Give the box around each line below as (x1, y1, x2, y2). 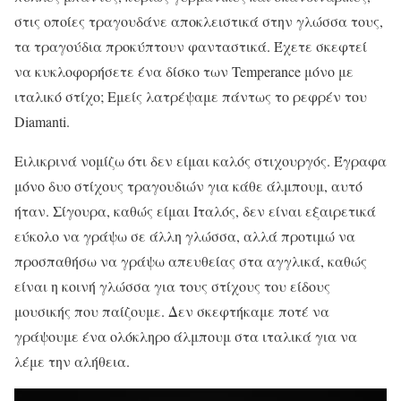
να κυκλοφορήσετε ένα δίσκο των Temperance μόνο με (14, 61, 354, 81)
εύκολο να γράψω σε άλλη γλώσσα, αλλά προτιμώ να (14, 226, 355, 245)
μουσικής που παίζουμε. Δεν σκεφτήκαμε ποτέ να (14, 301, 329, 320)
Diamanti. (14, 111, 70, 131)
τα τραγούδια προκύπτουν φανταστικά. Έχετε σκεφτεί (14, 36, 367, 55)
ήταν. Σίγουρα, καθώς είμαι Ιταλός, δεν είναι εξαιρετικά (14, 200, 376, 220)
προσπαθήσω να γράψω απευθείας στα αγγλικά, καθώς (14, 251, 367, 270)
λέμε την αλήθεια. (14, 351, 130, 371)
